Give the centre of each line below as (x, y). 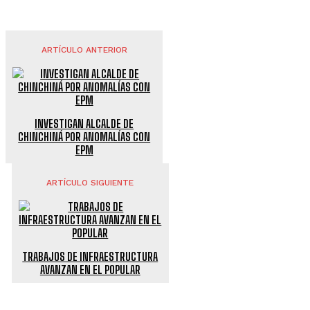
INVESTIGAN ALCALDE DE (84, 123)
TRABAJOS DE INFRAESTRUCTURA (90, 256)
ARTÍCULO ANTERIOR (84, 49)
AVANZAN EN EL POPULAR (90, 269)
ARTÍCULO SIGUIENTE (90, 182)
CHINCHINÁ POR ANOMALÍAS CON (84, 136)
